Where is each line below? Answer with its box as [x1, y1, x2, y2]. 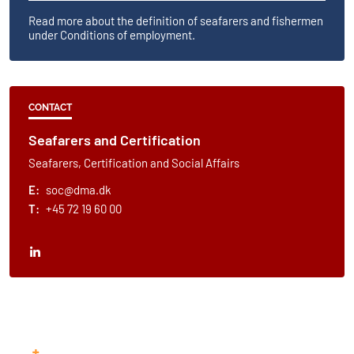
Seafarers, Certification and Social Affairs [28, 156, 239, 171]
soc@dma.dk [46, 183, 111, 198]
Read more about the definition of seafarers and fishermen [28, 13, 323, 28]
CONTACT [28, 102, 72, 114]
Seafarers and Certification [28, 131, 201, 149]
